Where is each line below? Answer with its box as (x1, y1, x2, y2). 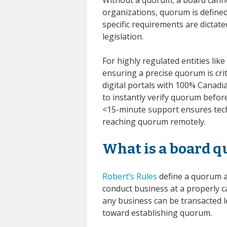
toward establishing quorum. (102, 207, 212, 218)
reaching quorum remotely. (102, 116, 206, 127)
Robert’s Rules (102, 170, 157, 182)
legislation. (102, 30, 143, 42)
